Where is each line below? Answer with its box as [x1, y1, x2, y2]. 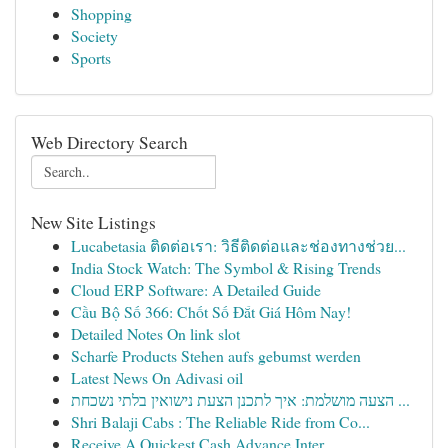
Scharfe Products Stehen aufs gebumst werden [71, 345, 361, 366]
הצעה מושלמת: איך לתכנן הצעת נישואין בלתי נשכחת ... [394, 389, 410, 410]
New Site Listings [31, 211, 156, 234]
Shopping [71, 3, 132, 24]
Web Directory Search [31, 131, 188, 154]
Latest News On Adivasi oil [71, 367, 243, 388]
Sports [71, 47, 111, 68]
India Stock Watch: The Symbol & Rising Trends [71, 257, 381, 278]
